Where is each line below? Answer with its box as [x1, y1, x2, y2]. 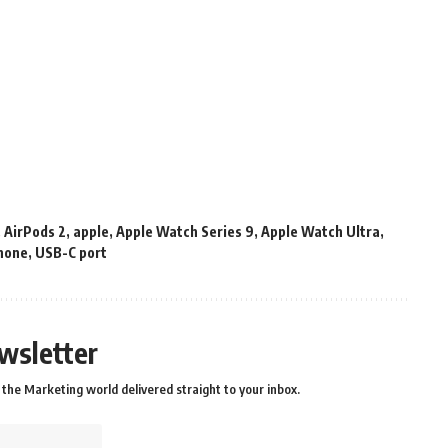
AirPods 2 [4, 223, 66, 241]
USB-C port [35, 244, 107, 262]
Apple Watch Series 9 [116, 223, 254, 241]
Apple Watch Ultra [261, 223, 380, 241]
